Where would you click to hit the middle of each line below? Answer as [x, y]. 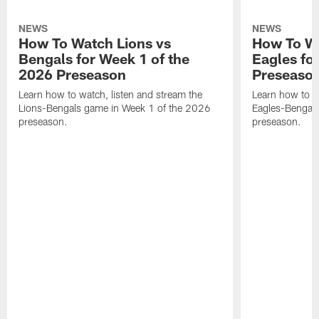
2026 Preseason [73, 74]
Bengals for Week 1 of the [104, 59]
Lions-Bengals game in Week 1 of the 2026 [115, 108]
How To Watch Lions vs [95, 43]
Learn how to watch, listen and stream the [111, 95]
